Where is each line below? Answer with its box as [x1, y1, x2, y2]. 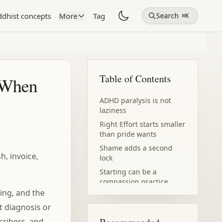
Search [156, 11, 179, 20]
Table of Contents [100, 72, 171, 85]
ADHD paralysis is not [100, 96, 171, 105]
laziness [100, 106, 126, 115]
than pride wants [100, 129, 157, 139]
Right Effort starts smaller [100, 119, 185, 129]
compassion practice [100, 177, 168, 186]
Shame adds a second [100, 143, 172, 153]
